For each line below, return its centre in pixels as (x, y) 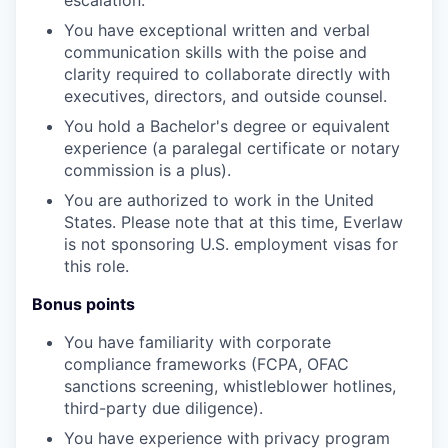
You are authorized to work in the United (219, 199)
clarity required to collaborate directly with (227, 73)
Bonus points (83, 303)
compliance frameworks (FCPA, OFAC (206, 363)
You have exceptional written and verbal (217, 29)
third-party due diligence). (163, 407)
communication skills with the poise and (215, 51)
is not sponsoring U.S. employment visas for (231, 243)
